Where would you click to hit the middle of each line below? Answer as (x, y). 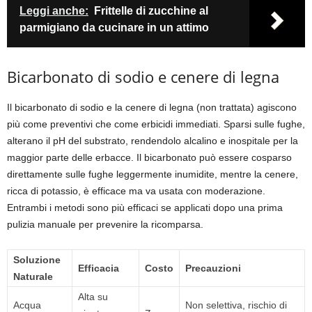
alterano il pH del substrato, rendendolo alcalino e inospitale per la (153, 141)
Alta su (93, 297)
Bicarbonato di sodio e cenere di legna (143, 77)
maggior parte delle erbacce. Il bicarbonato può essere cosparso (149, 158)
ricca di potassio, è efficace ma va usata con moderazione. (136, 191)
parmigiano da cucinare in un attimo (114, 28)
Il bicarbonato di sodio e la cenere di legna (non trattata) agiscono (152, 108)
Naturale (33, 277)
